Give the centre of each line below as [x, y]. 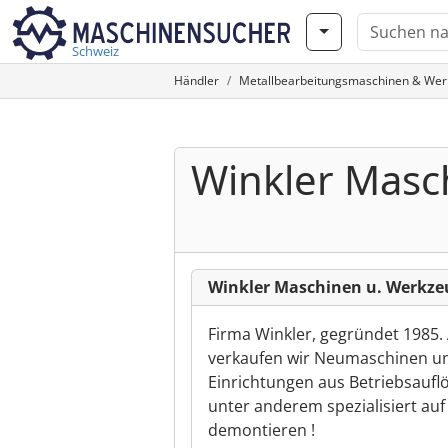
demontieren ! [261, 430]
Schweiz [95, 51]
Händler [196, 80]
